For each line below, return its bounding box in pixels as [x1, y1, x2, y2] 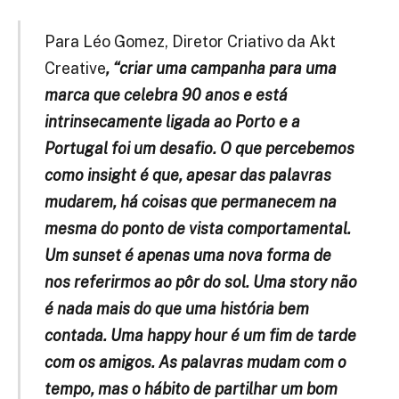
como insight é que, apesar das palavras [44, 166, 331, 185]
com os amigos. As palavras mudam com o [44, 353, 346, 372]
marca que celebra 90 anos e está [44, 85, 288, 105]
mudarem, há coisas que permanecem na [44, 192, 337, 212]
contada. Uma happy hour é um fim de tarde [44, 326, 356, 346]
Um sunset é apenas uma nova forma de [44, 246, 331, 265]
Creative [44, 59, 106, 78]
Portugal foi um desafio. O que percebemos [44, 139, 354, 159]
